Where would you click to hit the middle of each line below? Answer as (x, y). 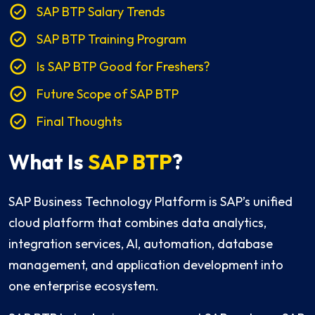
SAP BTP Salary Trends (101, 12)
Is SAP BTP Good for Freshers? (123, 67)
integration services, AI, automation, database (141, 244)
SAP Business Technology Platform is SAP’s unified (150, 202)
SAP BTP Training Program (111, 39)
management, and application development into (146, 265)
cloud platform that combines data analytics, (137, 223)
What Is (48, 162)
